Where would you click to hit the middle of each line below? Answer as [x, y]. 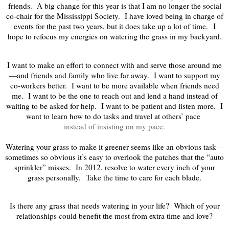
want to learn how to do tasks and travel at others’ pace [114, 116]
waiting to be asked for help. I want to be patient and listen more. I [114, 106]
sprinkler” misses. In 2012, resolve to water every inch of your [114, 167]
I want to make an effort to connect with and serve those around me [114, 65]
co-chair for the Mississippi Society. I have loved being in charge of [114, 16]
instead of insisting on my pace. [114, 126]
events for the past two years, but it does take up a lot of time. [111, 26]
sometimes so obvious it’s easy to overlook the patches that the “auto [114, 157]
